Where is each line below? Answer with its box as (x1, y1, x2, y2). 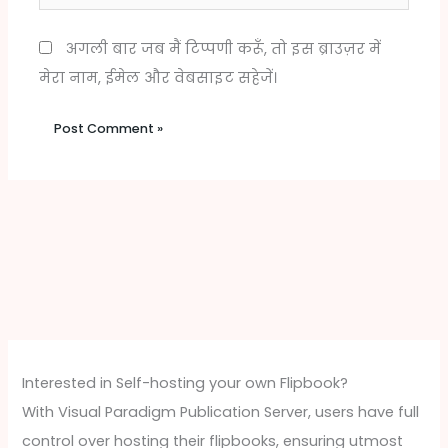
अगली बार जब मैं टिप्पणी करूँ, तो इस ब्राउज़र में (66, 38, 382, 59)
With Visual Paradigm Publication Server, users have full (22, 402, 420, 423)
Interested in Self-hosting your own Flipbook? (22, 373, 349, 394)
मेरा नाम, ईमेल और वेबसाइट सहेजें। (39, 67, 278, 88)
